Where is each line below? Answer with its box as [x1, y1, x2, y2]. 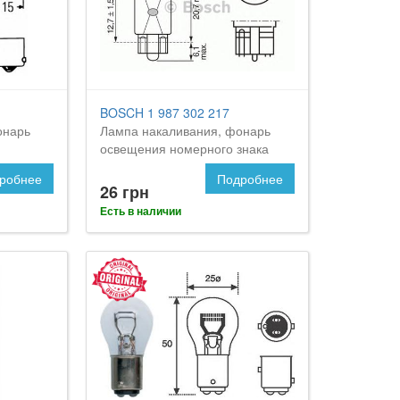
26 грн [100, 180, 150, 204]
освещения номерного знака [100, 139, 270, 158]
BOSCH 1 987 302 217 [100, 104, 230, 122]
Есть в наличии [100, 203, 182, 220]
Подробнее [216, 170, 283, 188]
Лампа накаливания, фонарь [100, 121, 271, 140]
